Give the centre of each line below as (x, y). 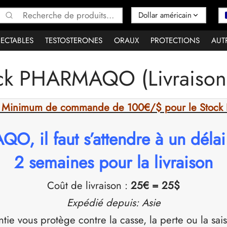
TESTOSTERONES (74, 40)
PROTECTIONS (175, 40)
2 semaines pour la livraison (113, 162)
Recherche (80, 14)
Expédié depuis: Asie (113, 202)
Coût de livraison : (89, 185)
